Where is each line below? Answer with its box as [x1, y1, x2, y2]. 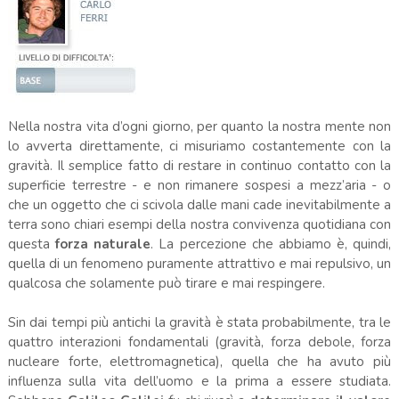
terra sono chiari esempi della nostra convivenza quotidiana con [7, 215, 392, 233]
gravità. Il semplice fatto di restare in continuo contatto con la [7, 156, 392, 175]
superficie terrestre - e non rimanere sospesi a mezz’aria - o [7, 175, 392, 194]
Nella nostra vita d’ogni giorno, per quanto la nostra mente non [7, 117, 392, 135]
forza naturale [49, 234, 151, 253]
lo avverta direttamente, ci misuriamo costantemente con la [7, 136, 392, 155]
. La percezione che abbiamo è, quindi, [151, 234, 392, 253]
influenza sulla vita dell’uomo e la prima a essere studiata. [7, 371, 392, 390]
